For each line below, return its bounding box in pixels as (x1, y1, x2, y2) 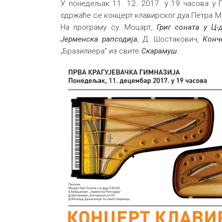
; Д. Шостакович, (137, 35, 203, 44)
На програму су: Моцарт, (60, 23, 157, 32)
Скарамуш (139, 47, 177, 55)
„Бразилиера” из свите (60, 47, 139, 55)
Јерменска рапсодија (60, 35, 137, 44)
